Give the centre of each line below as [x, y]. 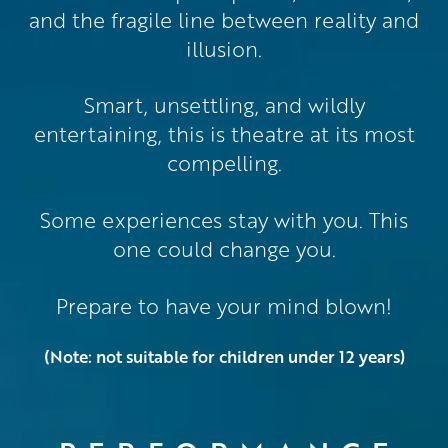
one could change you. [224, 248]
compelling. [224, 163]
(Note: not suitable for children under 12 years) [224, 355]
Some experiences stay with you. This [224, 219]
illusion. [224, 48]
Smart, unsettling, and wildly [224, 105]
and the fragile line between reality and [224, 19]
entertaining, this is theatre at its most [224, 134]
